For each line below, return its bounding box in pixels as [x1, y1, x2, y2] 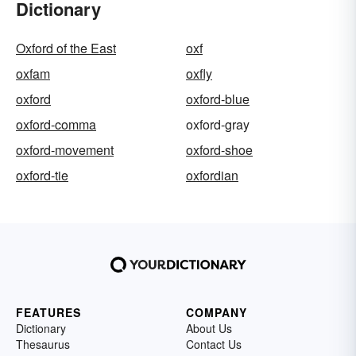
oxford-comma [16, 115, 96, 134]
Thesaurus [16, 336, 70, 353]
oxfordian [186, 166, 238, 185]
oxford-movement [16, 141, 114, 160]
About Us [186, 320, 232, 337]
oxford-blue [186, 90, 250, 109]
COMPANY [186, 304, 247, 321]
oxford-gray [186, 115, 250, 134]
